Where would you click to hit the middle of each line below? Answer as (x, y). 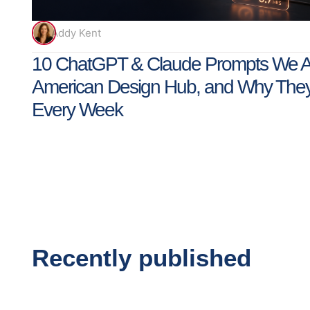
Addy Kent (76, 33)
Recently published (142, 257)
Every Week (77, 110)
